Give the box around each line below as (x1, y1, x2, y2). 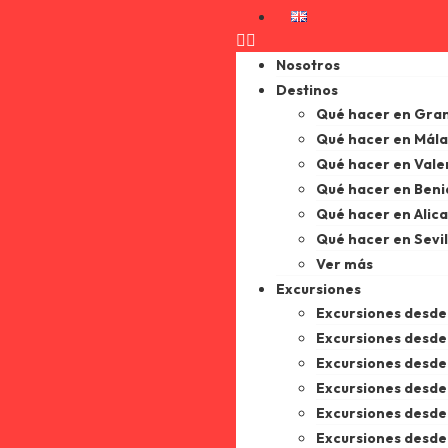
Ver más (316, 255, 373, 273)
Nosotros (276, 56, 340, 74)
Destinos (276, 81, 338, 99)
